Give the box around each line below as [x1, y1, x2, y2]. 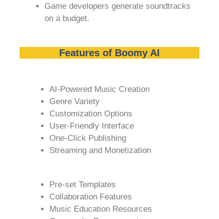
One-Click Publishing [49, 133, 126, 143]
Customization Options [49, 109, 132, 118]
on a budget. [44, 14, 89, 23]
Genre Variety [49, 96, 100, 106]
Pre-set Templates [49, 180, 116, 190]
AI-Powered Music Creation [49, 84, 150, 94]
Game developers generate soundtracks [44, 1, 191, 11]
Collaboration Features [49, 192, 132, 202]
